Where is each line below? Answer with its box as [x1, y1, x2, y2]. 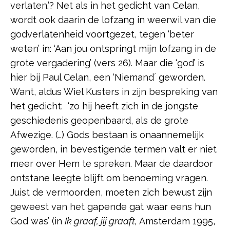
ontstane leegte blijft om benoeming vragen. [10, 172, 208, 184]
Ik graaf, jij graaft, [65, 216, 137, 227]
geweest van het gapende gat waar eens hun [10, 201, 211, 213]
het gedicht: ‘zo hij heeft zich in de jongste [10, 101, 198, 112]
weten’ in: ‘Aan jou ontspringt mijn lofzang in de [10, 43, 216, 54]
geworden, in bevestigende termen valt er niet [10, 144, 217, 155]
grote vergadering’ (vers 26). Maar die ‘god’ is [10, 57, 204, 69]
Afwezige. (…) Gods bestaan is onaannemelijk [10, 129, 204, 141]
